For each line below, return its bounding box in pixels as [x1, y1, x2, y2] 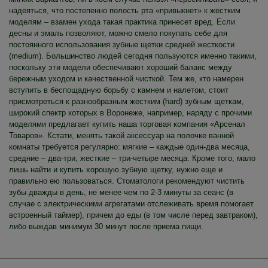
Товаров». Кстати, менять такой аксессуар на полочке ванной [9, 131, 234, 141]
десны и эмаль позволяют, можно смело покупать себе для [9, 29, 227, 38]
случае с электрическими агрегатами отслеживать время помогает [9, 199, 254, 209]
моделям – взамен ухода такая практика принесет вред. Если [9, 17, 235, 27]
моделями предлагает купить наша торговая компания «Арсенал [9, 120, 245, 129]
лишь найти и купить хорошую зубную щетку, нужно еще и [9, 165, 223, 175]
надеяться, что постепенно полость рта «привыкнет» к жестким [9, 6, 240, 16]
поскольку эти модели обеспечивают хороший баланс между [9, 63, 232, 72]
